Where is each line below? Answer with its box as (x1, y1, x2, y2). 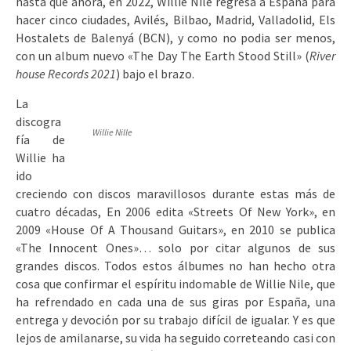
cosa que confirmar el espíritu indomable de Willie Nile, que (16, 276, 335, 291)
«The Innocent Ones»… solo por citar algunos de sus (16, 240, 335, 255)
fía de (16, 132, 65, 147)
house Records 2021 (16, 66, 116, 81)
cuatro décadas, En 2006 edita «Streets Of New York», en (16, 204, 335, 219)
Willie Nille (92, 126, 132, 138)
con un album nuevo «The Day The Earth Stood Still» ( (16, 48, 309, 63)
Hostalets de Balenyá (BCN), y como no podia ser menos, (16, 30, 335, 45)
